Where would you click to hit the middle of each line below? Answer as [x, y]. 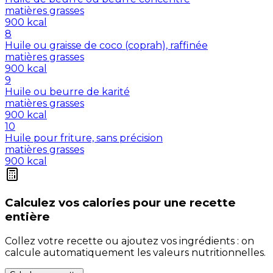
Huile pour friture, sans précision [84, 138]
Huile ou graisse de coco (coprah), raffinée [106, 46]
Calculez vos [42, 202]
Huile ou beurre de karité [67, 92]
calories [106, 202]
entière [27, 216]
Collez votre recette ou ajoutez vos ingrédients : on [129, 241]
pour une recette [184, 202]
